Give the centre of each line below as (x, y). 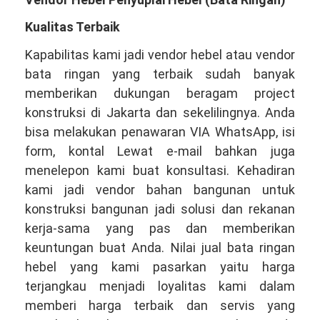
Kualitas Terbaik (72, 27)
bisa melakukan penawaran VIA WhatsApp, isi (160, 131)
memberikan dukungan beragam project (160, 93)
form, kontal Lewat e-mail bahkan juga (160, 151)
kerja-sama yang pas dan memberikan (160, 228)
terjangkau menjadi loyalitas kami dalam (160, 286)
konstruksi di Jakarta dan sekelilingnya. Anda (160, 112)
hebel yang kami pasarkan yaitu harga (160, 266)
